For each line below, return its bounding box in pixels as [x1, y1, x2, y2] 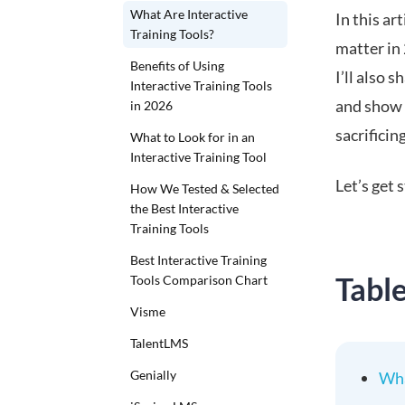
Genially [130, 367, 176, 382]
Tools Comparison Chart [130, 272, 268, 287]
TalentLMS [130, 335, 188, 351]
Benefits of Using [130, 58, 224, 73]
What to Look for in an [130, 129, 255, 145]
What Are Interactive [130, 6, 248, 22]
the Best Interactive [130, 201, 239, 216]
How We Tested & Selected [130, 181, 279, 196]
